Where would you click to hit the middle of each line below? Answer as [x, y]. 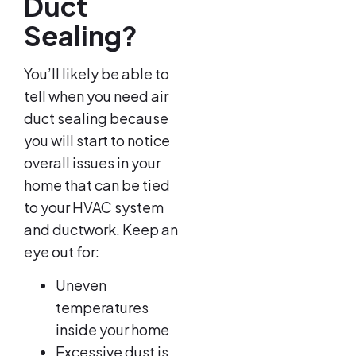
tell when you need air [96, 95]
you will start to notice [97, 140]
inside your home [112, 330]
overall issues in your [92, 162]
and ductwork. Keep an [101, 229]
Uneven [81, 285]
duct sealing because [96, 118]
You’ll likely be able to [97, 73]
